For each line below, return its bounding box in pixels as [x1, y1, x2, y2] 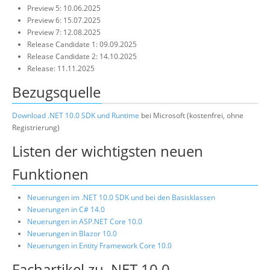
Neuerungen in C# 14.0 [27, 204, 105, 215]
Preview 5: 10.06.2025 [27, 3, 101, 13]
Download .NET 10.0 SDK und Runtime [12, 110, 139, 121]
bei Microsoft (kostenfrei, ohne [139, 110, 243, 121]
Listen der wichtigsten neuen [12, 141, 203, 161]
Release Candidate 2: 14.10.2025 [27, 51, 137, 61]
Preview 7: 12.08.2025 [27, 27, 101, 37]
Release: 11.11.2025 [27, 63, 95, 74]
